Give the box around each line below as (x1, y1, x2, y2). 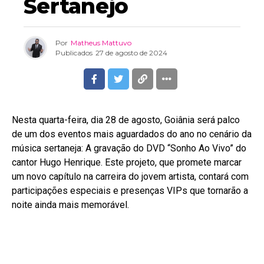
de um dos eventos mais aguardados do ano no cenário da (12, 128, 252, 140)
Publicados (55, 48, 93, 57)
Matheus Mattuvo (71, 38, 131, 47)
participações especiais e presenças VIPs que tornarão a (12, 185, 248, 196)
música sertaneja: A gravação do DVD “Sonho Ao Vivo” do (12, 143, 246, 154)
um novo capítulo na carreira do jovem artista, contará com (12, 171, 249, 182)
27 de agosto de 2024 (95, 48, 167, 57)
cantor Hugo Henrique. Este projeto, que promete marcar (12, 157, 242, 168)
